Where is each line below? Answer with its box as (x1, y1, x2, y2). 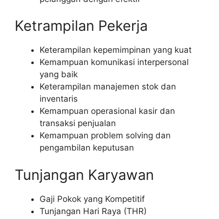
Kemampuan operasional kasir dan (40, 106, 175, 116)
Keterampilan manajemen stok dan (40, 82, 176, 92)
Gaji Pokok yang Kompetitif (40, 194, 145, 204)
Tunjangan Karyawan (15, 166, 154, 183)
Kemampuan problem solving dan (40, 131, 171, 141)
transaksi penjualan (40, 118, 116, 129)
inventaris (40, 94, 78, 104)
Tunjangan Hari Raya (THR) (40, 206, 147, 216)
